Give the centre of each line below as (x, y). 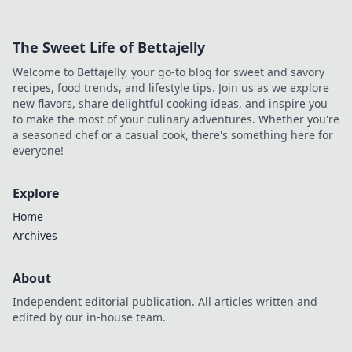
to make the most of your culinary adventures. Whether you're (176, 119)
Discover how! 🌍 (284, 47)
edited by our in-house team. (89, 317)
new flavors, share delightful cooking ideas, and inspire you (170, 103)
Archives (35, 235)
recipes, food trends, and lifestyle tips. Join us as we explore (171, 88)
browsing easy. (278, 31)
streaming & (271, 15)
